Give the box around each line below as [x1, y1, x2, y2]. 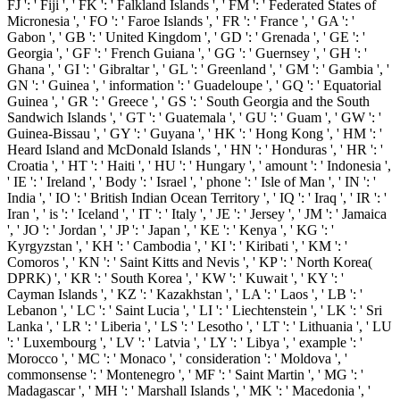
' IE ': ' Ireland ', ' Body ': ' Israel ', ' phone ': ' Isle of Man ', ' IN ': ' [7, 173, 376, 189]
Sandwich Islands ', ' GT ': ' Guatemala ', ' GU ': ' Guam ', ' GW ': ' [7, 109, 381, 125]
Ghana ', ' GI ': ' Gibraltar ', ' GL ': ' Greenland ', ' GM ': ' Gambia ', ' [7, 61, 389, 77]
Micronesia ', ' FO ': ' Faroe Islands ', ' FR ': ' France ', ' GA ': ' [7, 12, 354, 29]
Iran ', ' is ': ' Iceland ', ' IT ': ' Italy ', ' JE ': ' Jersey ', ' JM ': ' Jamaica [7, 205, 387, 221]
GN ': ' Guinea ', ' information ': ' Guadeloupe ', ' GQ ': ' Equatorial [7, 77, 381, 93]
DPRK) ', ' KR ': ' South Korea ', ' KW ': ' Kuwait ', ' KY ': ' [7, 270, 344, 286]
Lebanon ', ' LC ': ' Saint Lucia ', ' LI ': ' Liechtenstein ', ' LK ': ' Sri [7, 302, 382, 318]
